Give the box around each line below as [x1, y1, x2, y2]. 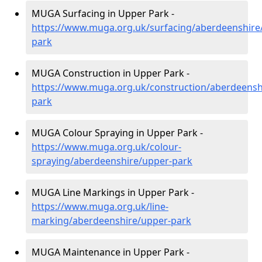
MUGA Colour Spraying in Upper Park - [32, 126, 203, 139]
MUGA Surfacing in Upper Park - [32, 7, 174, 20]
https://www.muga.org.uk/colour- [32, 140, 181, 153]
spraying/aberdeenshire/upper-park [32, 154, 192, 167]
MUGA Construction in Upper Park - [32, 67, 189, 80]
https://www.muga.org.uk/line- [32, 200, 168, 213]
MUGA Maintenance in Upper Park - [32, 246, 189, 258]
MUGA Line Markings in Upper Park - [32, 186, 194, 199]
